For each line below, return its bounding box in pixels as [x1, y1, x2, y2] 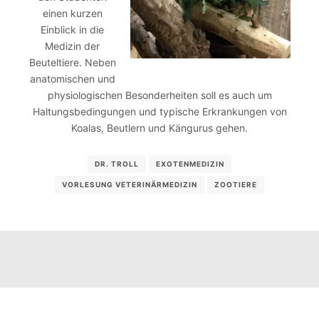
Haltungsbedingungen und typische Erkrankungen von [32, 105, 287, 117]
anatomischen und [29, 72, 115, 85]
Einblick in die [41, 23, 104, 36]
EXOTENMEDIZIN [156, 159, 224, 169]
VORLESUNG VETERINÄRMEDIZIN [62, 180, 197, 189]
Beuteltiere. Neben [28, 56, 116, 68]
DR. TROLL [95, 159, 139, 169]
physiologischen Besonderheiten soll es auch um [47, 88, 272, 101]
